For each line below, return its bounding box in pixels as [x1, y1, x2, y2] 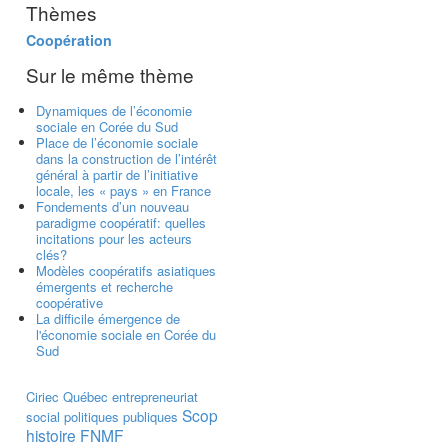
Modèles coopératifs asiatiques [36, 260, 216, 280]
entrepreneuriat [112, 386, 198, 406]
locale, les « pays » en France [36, 180, 211, 200]
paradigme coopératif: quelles [36, 212, 206, 232]
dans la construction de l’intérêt [36, 148, 217, 168]
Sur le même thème [26, 60, 194, 88]
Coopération [26, 29, 112, 50]
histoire [26, 423, 76, 446]
